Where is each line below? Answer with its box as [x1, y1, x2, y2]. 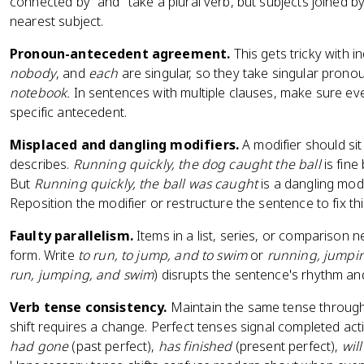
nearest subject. [10, 12, 104, 30]
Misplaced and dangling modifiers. [10, 136, 239, 154]
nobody [10, 64, 56, 82]
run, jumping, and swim [10, 266, 154, 284]
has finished [158, 337, 232, 355]
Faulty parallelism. [10, 227, 133, 245]
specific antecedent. [10, 103, 128, 121]
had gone [10, 337, 69, 355]
